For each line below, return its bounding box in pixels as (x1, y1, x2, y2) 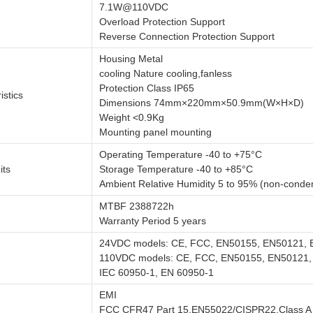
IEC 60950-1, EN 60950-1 (99, 267, 214, 278)
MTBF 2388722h (99, 201, 174, 212)
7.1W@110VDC (99, 1, 168, 13)
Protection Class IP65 (99, 82, 194, 94)
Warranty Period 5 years (99, 215, 206, 226)
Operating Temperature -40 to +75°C (99, 149, 262, 160)
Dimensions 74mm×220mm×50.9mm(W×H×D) (99, 97, 304, 108)
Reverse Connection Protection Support (99, 31, 275, 42)
